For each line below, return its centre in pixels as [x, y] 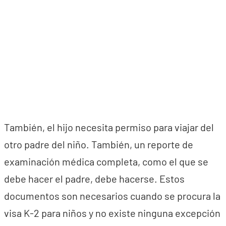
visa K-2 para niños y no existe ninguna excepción [112, 213]
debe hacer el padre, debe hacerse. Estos [94, 179]
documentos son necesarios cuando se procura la [112, 196]
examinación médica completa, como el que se [106, 161]
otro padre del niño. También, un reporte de [99, 144]
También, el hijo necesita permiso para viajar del [109, 127]
